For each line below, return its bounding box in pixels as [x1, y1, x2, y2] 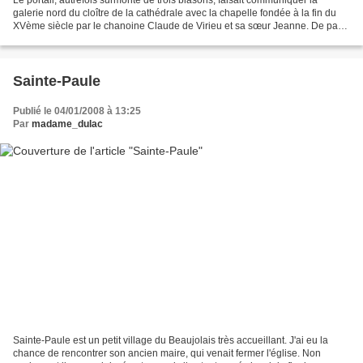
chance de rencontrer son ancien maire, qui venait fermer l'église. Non [13, 348, 321, 360]
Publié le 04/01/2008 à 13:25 [13, 105, 141, 117]
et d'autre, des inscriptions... [13, 32, 135, 45]
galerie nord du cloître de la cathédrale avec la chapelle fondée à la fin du [13, 6, 336, 19]
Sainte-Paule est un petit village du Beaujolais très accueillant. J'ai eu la [13, 335, 328, 347]
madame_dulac [32, 117, 103, 130]
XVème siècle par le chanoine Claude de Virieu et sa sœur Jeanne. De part [13, 19, 344, 32]
